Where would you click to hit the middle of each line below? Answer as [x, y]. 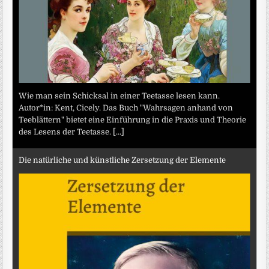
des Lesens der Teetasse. [66, 132]
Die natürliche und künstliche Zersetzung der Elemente [122, 160]
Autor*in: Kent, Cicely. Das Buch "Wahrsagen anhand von [126, 108]
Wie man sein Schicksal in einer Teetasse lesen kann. [119, 96]
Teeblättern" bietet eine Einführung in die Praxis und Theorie [133, 120]
